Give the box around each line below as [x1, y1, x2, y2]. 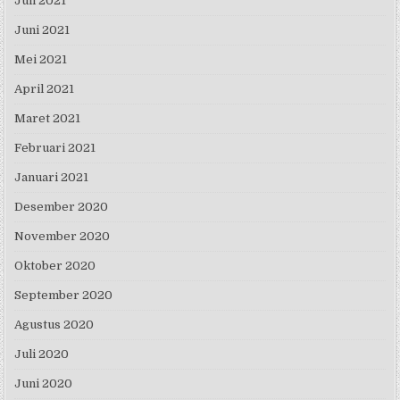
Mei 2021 [14, 52, 68, 66]
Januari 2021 [14, 170, 89, 184]
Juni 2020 [14, 376, 73, 390]
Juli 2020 [14, 346, 70, 361]
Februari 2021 [14, 140, 96, 154]
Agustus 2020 [14, 317, 95, 331]
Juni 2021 [14, 22, 71, 37]
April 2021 [14, 81, 75, 96]
